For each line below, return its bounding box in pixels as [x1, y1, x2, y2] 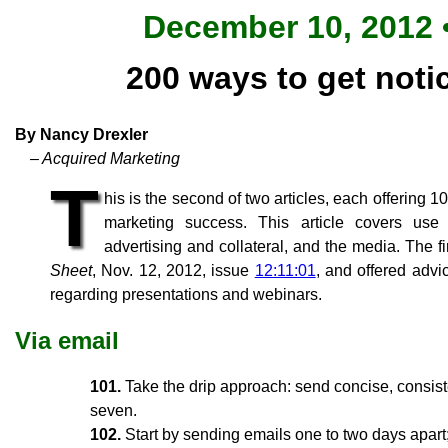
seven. [90, 401, 137, 419]
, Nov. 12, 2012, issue [92, 261, 255, 279]
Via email [15, 326, 119, 354]
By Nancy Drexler [15, 125, 148, 143]
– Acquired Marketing [30, 149, 180, 167]
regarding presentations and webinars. [50, 285, 322, 303]
